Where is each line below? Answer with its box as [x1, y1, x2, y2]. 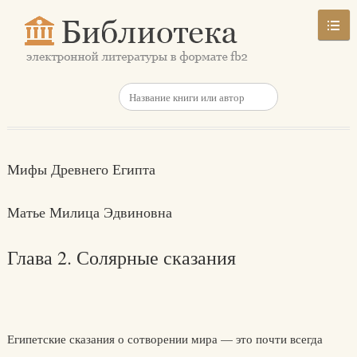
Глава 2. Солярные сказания [6, 245, 236, 270]
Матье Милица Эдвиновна [6, 202, 172, 222]
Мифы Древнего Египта [6, 159, 155, 178]
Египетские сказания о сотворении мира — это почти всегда [6, 331, 323, 347]
